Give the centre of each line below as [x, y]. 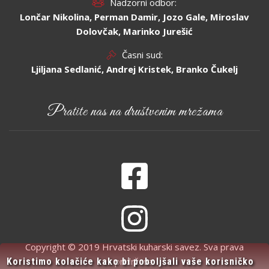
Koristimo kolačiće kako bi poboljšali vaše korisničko [131, 261]
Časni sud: [142, 55]
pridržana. [134, 261]
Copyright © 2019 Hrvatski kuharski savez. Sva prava [134, 247]
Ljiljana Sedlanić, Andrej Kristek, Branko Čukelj [134, 69]
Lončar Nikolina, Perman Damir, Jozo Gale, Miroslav [134, 17]
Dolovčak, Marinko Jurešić [134, 31]
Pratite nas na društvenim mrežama [134, 112]
